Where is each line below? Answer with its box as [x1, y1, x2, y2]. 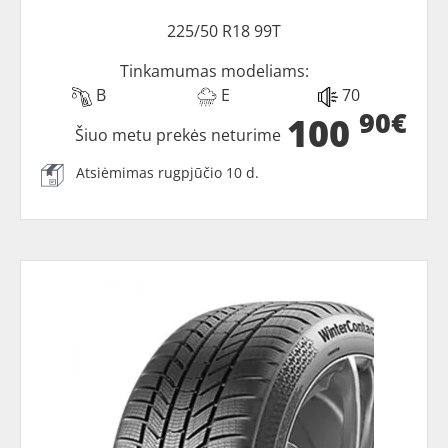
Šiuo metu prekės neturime [75, 123, 282, 146]
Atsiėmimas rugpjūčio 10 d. [76, 162, 259, 182]
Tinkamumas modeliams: [119, 59, 309, 82]
